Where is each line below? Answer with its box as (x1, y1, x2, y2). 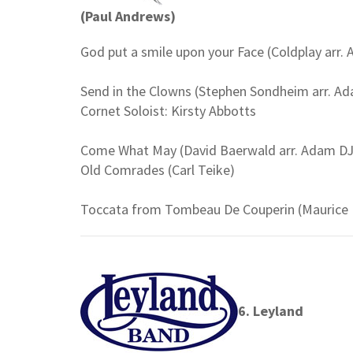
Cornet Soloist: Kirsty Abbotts (80, 102, 256, 121)
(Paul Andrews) (80, 7, 176, 26)
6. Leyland (238, 301, 307, 320)
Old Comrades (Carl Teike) (80, 161, 235, 180)
